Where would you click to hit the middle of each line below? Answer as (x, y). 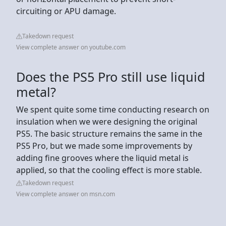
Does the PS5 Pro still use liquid (111, 76)
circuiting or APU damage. (66, 11)
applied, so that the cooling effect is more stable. (109, 170)
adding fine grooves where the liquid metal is (102, 158)
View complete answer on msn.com (66, 194)
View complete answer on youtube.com (71, 47)
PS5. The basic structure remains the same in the (109, 133)
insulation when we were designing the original (107, 121)
